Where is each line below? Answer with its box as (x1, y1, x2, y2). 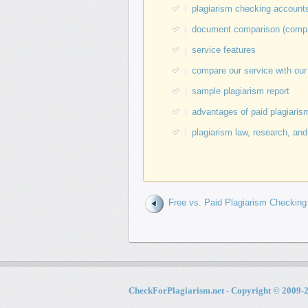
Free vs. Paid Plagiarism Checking (168, 197, 307, 208)
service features (192, 45, 256, 55)
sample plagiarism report (192, 86, 289, 96)
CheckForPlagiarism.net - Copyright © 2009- (129, 285, 304, 296)
